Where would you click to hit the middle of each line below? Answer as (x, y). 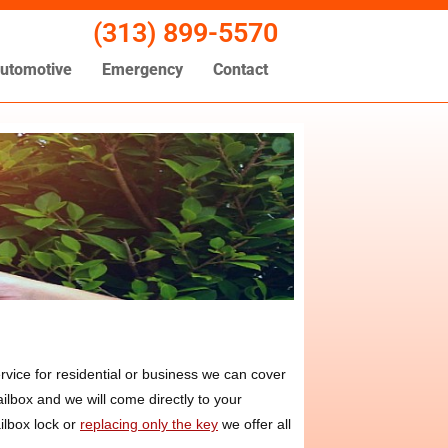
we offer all (254, 423)
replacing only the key (149, 423)
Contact (240, 69)
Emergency (142, 69)
